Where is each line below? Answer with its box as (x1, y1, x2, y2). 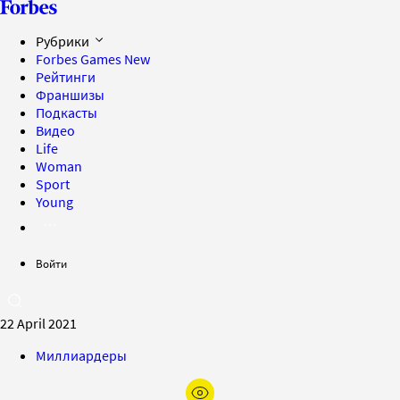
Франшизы (36, 86, 104, 104)
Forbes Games (36, 50, 124, 68)
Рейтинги (36, 68, 96, 86)
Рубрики (36, 32, 92, 50)
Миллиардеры (36, 346, 127, 364)
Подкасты (36, 104, 97, 121)
